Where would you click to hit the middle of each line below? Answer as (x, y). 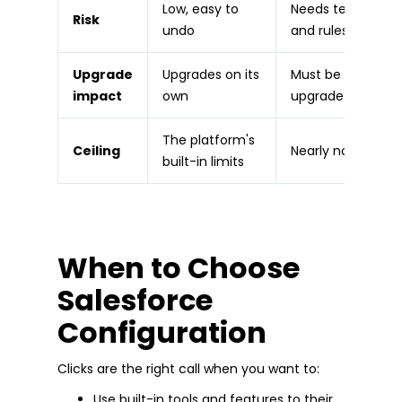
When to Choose (179, 267)
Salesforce (135, 300)
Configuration (162, 332)
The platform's (209, 140)
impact (97, 96)
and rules (319, 30)
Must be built (331, 74)
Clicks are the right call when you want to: (188, 368)
